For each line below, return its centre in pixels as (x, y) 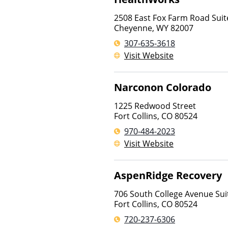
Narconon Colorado (163, 87)
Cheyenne (133, 28)
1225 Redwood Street (155, 106)
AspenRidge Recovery (168, 175)
